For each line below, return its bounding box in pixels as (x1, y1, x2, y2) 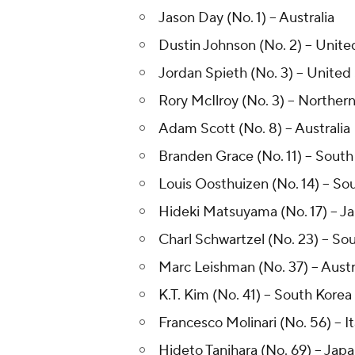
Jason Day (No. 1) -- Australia (158, 9, 334, 28)
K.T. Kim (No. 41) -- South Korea (158, 286, 352, 305)
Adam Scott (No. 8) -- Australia (158, 120, 350, 139)
